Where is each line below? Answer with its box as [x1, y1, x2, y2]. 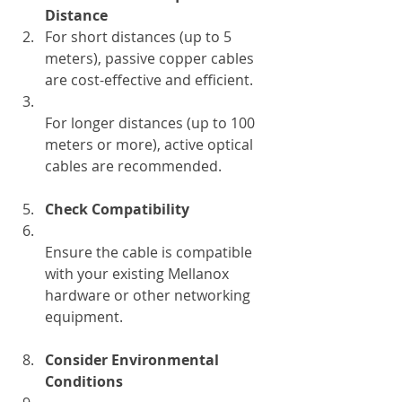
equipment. [45, 306, 123, 327]
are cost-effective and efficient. [45, 69, 260, 90]
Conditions [45, 371, 123, 391]
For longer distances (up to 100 [45, 112, 258, 133]
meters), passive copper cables [45, 48, 258, 68]
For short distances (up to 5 [45, 26, 235, 47]
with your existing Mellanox [45, 263, 232, 284]
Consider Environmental [45, 349, 223, 370]
